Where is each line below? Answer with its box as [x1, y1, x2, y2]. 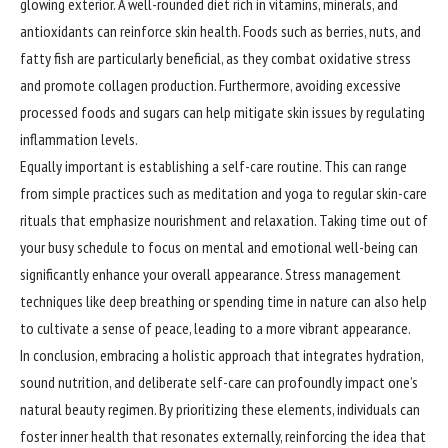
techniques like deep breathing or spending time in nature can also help [20, 291, 427, 312]
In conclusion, [20, 345, 100, 366]
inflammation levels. [20, 129, 138, 150]
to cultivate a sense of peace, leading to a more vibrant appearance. [20, 318, 411, 339]
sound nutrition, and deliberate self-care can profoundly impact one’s [20, 372, 418, 393]
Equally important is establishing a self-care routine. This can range [20, 156, 407, 177]
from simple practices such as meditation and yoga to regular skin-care [20, 183, 427, 204]
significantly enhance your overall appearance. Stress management [20, 264, 401, 285]
